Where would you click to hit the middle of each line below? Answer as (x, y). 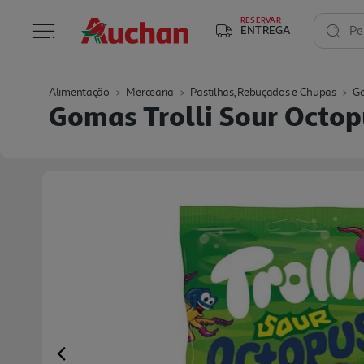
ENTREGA (266, 30)
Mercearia (150, 92)
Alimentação (79, 92)
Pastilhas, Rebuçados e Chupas (263, 92)
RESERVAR (261, 19)
